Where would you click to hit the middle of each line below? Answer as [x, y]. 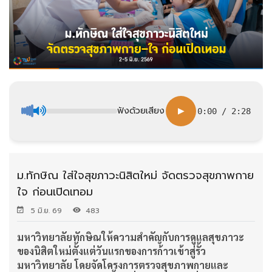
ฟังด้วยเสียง [141, 110]
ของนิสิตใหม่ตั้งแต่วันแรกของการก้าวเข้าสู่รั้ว [111, 251]
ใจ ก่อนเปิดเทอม [55, 192]
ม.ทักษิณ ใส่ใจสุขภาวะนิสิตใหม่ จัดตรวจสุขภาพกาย [135, 175]
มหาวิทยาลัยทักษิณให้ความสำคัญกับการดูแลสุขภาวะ [131, 237]
